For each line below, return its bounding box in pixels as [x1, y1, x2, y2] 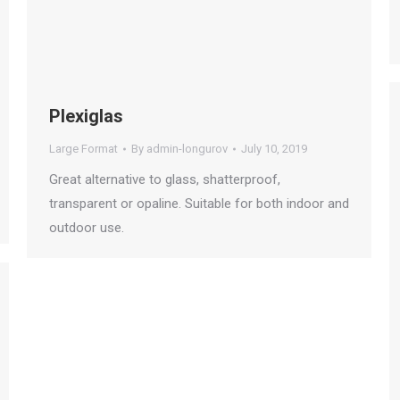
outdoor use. [49, 220, 124, 237]
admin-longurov [146, 142, 228, 156]
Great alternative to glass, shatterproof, [49, 171, 280, 188]
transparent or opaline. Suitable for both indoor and [49, 196, 349, 212]
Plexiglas [49, 105, 123, 128]
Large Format [49, 142, 118, 156]
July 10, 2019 [241, 142, 307, 156]
